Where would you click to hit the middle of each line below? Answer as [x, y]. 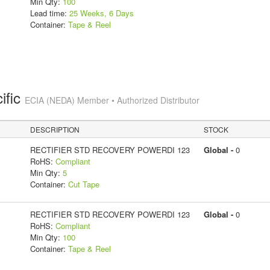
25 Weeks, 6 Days [101, 13]
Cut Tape [83, 184]
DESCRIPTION [55, 129]
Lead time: [49, 13]
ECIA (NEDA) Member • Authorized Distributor [112, 100]
